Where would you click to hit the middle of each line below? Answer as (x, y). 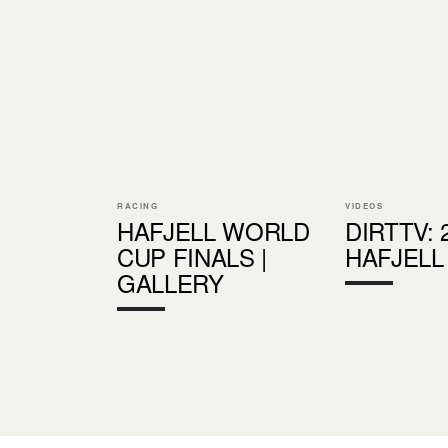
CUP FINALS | (192, 256)
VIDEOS (364, 205)
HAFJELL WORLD (213, 230)
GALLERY (170, 282)
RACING (138, 205)
